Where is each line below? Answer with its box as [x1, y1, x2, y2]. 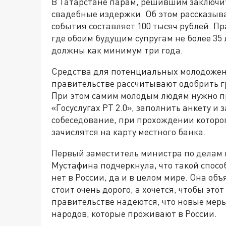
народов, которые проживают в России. [51, 208, 217, 219]
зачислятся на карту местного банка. [51, 126, 206, 137]
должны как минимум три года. [51, 44, 183, 55]
